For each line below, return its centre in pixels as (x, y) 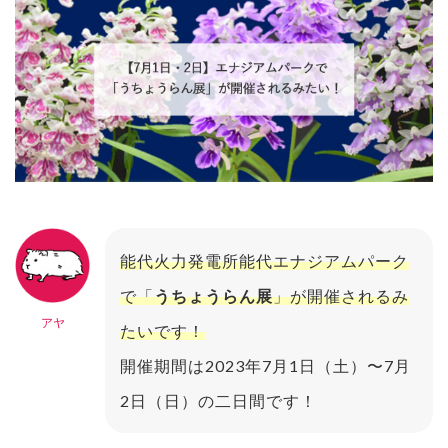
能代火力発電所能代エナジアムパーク (264, 261)
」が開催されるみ (341, 296)
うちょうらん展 (213, 296)
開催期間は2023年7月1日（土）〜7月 (265, 366)
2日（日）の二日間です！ (218, 401)
